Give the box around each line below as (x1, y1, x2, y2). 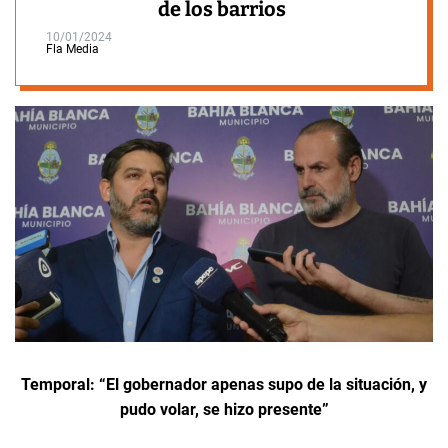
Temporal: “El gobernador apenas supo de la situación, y (21, 375, 427, 395)
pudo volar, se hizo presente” (119, 400, 329, 420)
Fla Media (46, 41, 99, 56)
